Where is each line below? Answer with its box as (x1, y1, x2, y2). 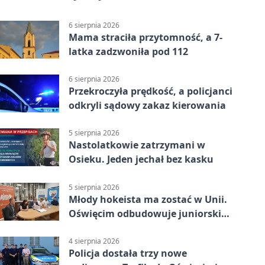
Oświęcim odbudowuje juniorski (69, 206, 221, 220)
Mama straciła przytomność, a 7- (69, 31, 222, 44)
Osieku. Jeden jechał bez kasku (69, 153, 214, 166)
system (69, 221, 102, 234)
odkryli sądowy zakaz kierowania (69, 99, 226, 112)
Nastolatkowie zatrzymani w (69, 138, 205, 152)
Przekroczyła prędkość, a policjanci (69, 85, 232, 98)
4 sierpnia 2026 (69, 235, 119, 246)
